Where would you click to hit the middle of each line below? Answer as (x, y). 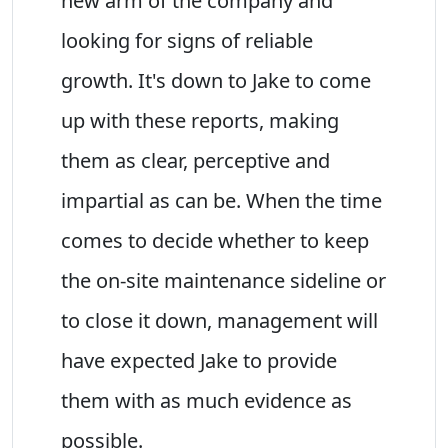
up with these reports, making (200, 120)
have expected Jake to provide (199, 360)
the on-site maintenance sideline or (223, 280)
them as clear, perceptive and (195, 160)
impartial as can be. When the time (221, 200)
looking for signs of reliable (187, 40)
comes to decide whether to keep (215, 240)
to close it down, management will (219, 320)
